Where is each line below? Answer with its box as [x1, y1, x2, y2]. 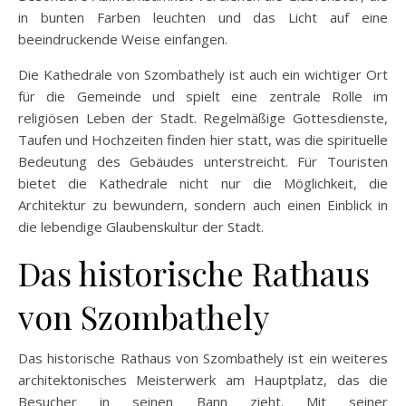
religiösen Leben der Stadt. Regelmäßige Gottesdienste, [18, 108, 388, 127]
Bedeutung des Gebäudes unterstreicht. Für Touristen [18, 151, 388, 170]
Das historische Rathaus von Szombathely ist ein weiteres [18, 348, 388, 367]
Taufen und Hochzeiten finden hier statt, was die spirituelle [18, 130, 388, 149]
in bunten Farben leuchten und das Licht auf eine [18, 7, 388, 26]
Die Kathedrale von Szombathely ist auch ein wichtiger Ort [18, 64, 388, 83]
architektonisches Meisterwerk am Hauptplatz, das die [18, 370, 388, 389]
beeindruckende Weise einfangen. [18, 29, 227, 48]
